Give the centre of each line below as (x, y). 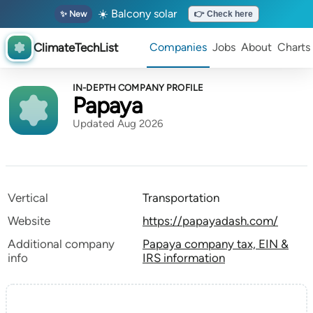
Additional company (61, 244)
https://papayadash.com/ (210, 221)
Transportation (181, 198)
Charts (294, 47)
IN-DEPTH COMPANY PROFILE (138, 88)
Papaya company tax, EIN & (216, 244)
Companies (178, 47)
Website (29, 221)
